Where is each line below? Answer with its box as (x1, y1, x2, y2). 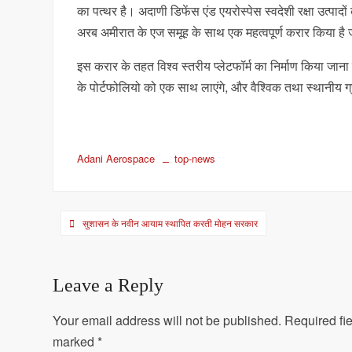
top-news (174, 151, 216, 166)
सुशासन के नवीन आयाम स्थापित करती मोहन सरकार (82, 216, 258, 229)
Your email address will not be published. (53, 311, 282, 329)
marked (53, 332, 98, 350)
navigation (52, 236, 151, 262)
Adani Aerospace (77, 151, 156, 166)
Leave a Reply (53, 275, 164, 295)
